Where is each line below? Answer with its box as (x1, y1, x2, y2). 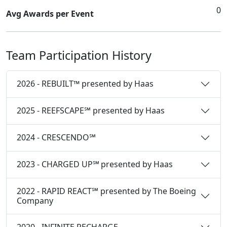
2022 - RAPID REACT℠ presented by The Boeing (17, 185, 196, 197)
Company (17, 195, 53, 206)
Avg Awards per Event (6, 8, 94, 19)
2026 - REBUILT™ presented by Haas (17, 78, 154, 90)
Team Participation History (6, 47, 152, 63)
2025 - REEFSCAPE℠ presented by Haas (17, 105, 165, 117)
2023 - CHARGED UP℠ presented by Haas (17, 159, 173, 170)
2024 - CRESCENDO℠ (17, 132, 96, 143)
